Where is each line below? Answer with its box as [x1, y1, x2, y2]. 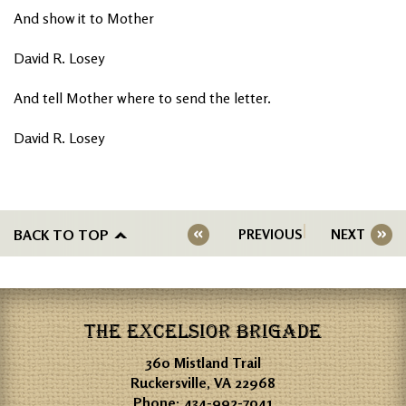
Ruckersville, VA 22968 [130, 372, 275, 391]
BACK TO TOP [14, 225, 109, 244]
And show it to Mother [14, 8, 154, 27]
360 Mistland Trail [145, 353, 261, 372]
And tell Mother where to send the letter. [14, 88, 271, 107]
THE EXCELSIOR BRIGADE [84, 319, 322, 343]
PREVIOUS [238, 225, 302, 243]
